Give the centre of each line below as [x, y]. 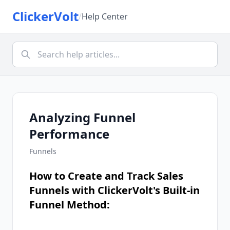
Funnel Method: [70, 205]
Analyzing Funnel [82, 117]
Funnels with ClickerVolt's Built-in [114, 190]
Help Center [105, 16]
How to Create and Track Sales [106, 176]
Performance [69, 134]
